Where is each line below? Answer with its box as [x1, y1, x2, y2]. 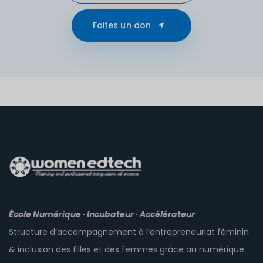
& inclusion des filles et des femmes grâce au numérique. [9, 244, 246, 256]
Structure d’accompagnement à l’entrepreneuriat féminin [9, 226, 249, 238]
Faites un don [92, 19, 151, 31]
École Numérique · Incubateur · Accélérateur [9, 208, 195, 221]
